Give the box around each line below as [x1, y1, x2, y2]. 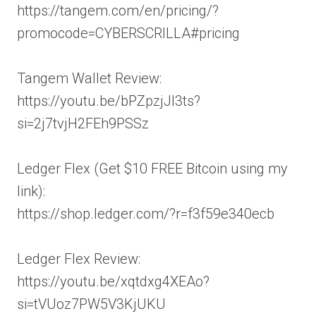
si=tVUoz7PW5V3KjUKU [17, 296, 166, 312]
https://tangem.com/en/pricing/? [17, 2, 219, 19]
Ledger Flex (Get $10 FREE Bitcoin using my [17, 160, 288, 177]
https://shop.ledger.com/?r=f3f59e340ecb [17, 205, 274, 222]
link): [17, 183, 45, 200]
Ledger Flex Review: [17, 250, 140, 267]
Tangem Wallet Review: [17, 70, 162, 87]
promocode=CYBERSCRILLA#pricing [17, 25, 240, 42]
